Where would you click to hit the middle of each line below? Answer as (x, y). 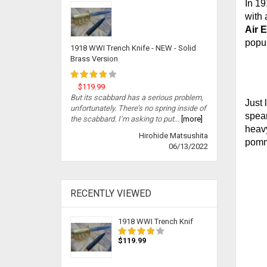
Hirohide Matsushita (173, 136)
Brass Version (94, 59)
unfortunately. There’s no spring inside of (138, 108)
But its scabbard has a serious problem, (137, 97)
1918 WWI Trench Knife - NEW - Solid (133, 48)
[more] (191, 119)
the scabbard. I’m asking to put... (125, 119)
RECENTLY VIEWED (111, 193)
